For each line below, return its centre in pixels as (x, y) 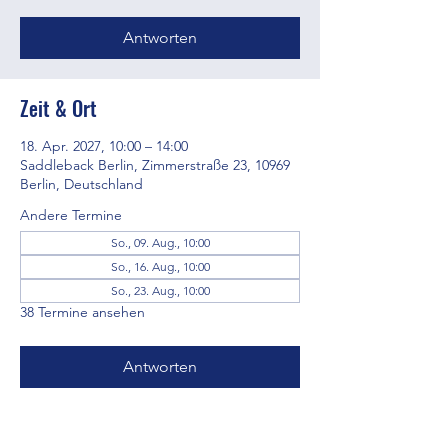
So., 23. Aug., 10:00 (160, 290)
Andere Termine (71, 215)
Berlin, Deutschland (81, 184)
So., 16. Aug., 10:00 (160, 266)
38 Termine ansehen (82, 312)
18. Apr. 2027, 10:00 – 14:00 (104, 146)
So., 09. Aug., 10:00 (160, 242)
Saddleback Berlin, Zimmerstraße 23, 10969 (155, 165)
